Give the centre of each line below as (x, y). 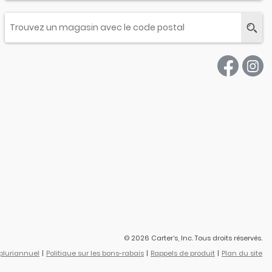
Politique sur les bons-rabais (95, 253)
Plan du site (242, 253)
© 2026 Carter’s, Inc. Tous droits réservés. (193, 238)
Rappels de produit (183, 253)
